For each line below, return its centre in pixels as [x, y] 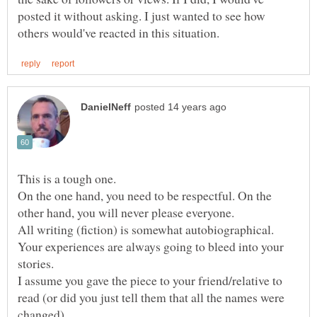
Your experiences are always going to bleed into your [151, 247]
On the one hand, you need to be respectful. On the [145, 196]
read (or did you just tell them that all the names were [151, 298]
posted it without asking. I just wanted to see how [142, 15]
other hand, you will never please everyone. [126, 213]
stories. [36, 264]
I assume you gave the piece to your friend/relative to [150, 281]
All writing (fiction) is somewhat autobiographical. [146, 230]
